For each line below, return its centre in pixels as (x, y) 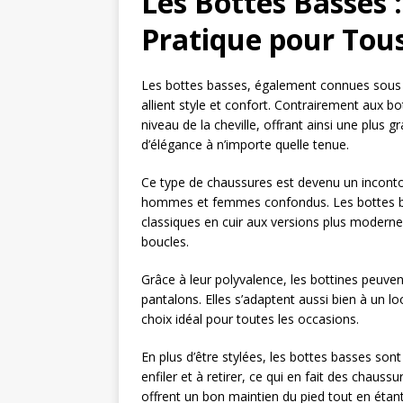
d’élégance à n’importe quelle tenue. (245, 145)
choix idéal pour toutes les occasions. (250, 319)
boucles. (165, 242)
